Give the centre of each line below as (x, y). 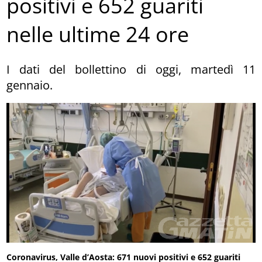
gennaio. (30, 85)
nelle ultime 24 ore (98, 35)
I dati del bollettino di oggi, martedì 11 (131, 69)
